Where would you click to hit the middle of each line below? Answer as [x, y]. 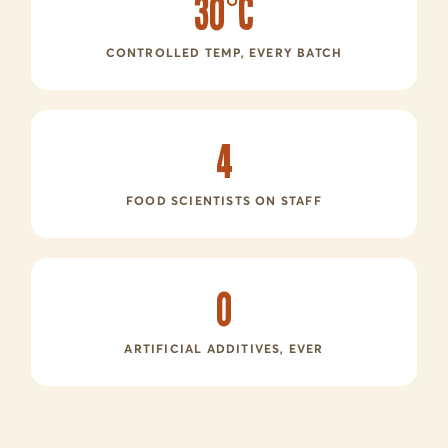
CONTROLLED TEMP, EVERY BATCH [224, 52]
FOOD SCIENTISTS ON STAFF [224, 200]
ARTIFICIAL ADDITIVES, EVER [224, 348]
